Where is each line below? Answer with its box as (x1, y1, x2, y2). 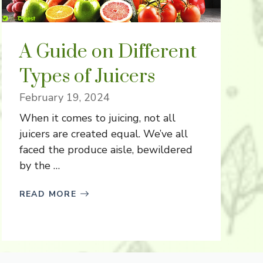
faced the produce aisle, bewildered (19, 142, 193, 157)
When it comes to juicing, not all (19, 110, 176, 125)
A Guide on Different (19, 39, 197, 64)
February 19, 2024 (19, 90, 110, 104)
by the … (19, 158, 60, 173)
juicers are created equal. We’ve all (19, 126, 188, 141)
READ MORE (19, 188, 77, 200)
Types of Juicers (19, 64, 155, 89)
